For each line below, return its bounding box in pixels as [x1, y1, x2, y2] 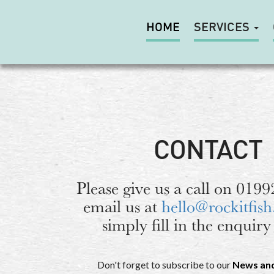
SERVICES [194, 22, 253, 34]
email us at [83, 195, 161, 217]
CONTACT [153, 139, 262, 165]
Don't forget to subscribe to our [97, 259, 232, 270]
